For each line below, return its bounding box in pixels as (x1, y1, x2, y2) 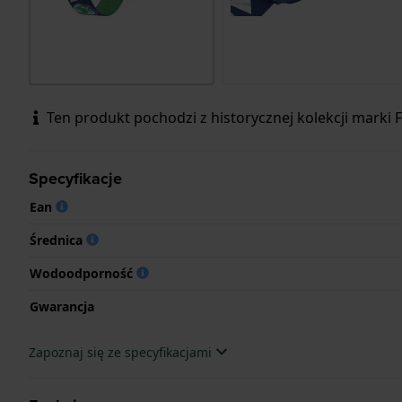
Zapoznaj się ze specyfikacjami (29, 343, 215, 361)
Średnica (30, 231, 86, 249)
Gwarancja (30, 297, 94, 315)
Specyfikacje (29, 166, 122, 190)
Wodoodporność (30, 264, 136, 282)
